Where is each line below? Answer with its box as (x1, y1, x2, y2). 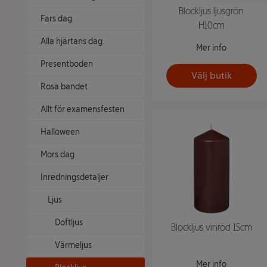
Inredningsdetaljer (41, 172, 108, 182)
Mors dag (41, 150, 74, 160)
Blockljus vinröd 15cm (170, 221, 252, 233)
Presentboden (41, 59, 93, 69)
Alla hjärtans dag (41, 36, 103, 46)
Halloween (41, 127, 80, 137)
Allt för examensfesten (41, 104, 125, 114)
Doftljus (55, 218, 83, 228)
